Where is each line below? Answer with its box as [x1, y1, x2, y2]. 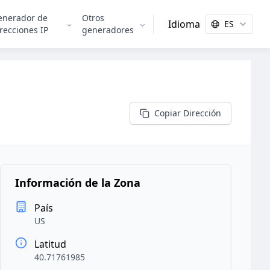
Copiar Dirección [154, 107, 221, 119]
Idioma [168, 17, 200, 31]
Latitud [34, 237, 66, 251]
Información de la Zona [15, 175, 140, 190]
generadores [82, 24, 134, 36]
